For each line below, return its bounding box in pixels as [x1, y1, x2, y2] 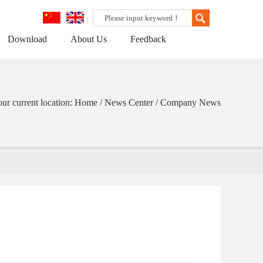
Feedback [130, 34, 166, 44]
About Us [70, 34, 107, 44]
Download [8, 34, 47, 44]
